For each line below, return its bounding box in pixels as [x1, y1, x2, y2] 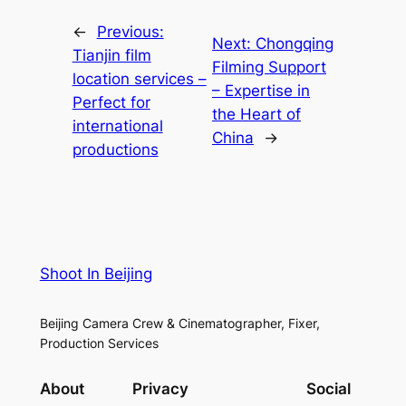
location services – [72, 70, 207, 89]
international [72, 117, 163, 136]
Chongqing [255, 34, 333, 53]
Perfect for [72, 93, 150, 112]
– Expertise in [211, 82, 310, 101]
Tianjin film [72, 46, 151, 65]
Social [306, 379, 352, 398]
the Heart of [211, 105, 301, 124]
